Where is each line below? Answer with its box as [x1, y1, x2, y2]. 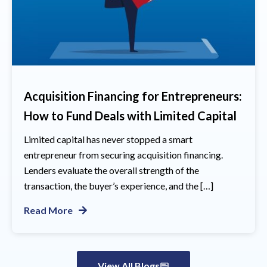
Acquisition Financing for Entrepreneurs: [24, 89, 242, 103]
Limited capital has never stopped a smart [24, 133, 193, 145]
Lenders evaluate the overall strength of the [24, 164, 199, 176]
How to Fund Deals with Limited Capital [24, 108, 237, 123]
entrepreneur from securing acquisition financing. [24, 149, 223, 160]
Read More [24, 204, 73, 216]
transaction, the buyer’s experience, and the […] [24, 180, 213, 191]
